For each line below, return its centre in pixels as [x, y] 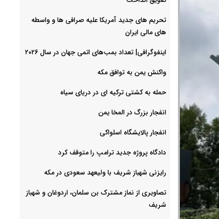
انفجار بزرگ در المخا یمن [132, 112]
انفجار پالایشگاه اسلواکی [133, 132]
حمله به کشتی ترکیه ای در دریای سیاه [113, 92]
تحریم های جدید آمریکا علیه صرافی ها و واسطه [99, 20]
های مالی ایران [146, 32]
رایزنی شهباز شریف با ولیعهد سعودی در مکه [105, 172]
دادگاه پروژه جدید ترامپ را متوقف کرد [112, 152]
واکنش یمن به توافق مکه [132, 72]
